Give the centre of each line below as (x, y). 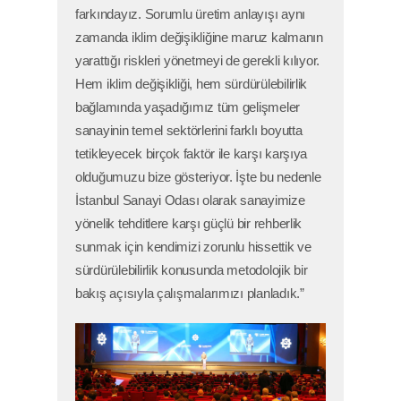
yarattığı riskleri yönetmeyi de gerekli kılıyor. (198, 61)
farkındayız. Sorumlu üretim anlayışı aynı (191, 15)
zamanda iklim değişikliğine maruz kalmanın (199, 38)
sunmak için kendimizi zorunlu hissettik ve (193, 247)
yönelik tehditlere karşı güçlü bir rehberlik (189, 224)
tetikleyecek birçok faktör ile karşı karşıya (192, 154)
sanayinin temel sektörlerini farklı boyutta (189, 131)
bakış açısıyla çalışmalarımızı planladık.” (190, 294)
